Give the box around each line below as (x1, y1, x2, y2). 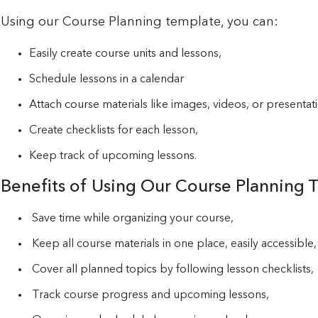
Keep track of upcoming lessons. (28, 150, 197, 162)
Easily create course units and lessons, (28, 48, 221, 60)
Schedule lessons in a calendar (28, 73, 184, 85)
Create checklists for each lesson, (28, 124, 198, 136)
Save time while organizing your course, (28, 212, 234, 224)
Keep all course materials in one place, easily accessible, (28, 238, 317, 250)
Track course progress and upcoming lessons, (28, 289, 269, 301)
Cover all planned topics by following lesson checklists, (28, 263, 314, 275)
